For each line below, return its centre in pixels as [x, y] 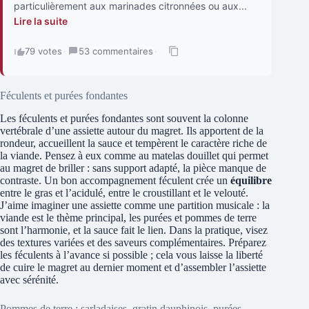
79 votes [43, 51]
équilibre [251, 180]
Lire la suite [41, 21]
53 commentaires [116, 51]
